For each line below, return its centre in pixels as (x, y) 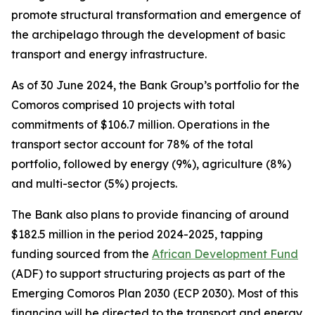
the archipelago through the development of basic (148, 34)
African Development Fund (225, 254)
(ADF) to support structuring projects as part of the (148, 274)
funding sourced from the (82, 254)
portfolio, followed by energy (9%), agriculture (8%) (151, 164)
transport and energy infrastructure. (109, 54)
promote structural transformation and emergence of (156, 15)
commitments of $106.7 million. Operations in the (141, 124)
